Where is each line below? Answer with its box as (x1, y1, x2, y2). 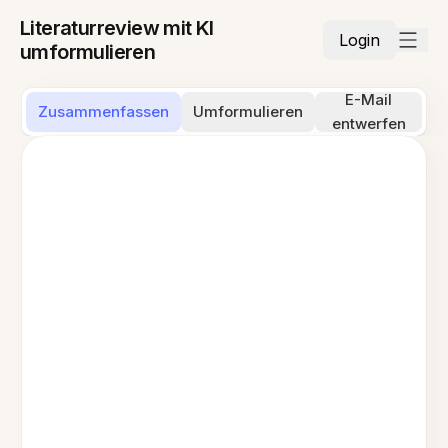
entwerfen (331, 114, 406, 133)
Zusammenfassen (38, 102, 170, 121)
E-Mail (345, 90, 392, 109)
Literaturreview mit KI (20, 16, 214, 40)
